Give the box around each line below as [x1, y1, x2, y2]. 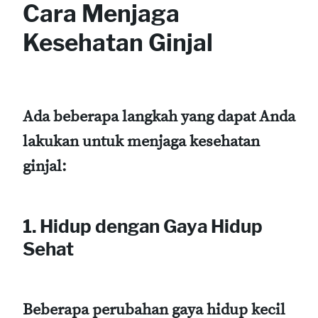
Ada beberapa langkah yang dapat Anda [23, 106, 295, 126]
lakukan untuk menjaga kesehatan [23, 131, 260, 151]
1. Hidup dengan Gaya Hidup [23, 215, 263, 238]
